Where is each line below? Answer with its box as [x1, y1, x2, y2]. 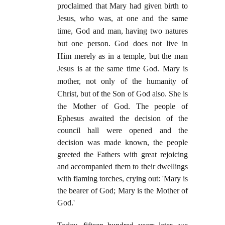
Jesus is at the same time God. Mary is [57, 64, 188, 73]
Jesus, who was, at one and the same [57, 14, 188, 23]
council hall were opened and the [57, 126, 188, 135]
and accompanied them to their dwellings [57, 162, 188, 171]
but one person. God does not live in [57, 39, 188, 48]
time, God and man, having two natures [57, 27, 188, 36]
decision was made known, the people [57, 138, 188, 147]
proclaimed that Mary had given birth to [57, 2, 188, 11]
